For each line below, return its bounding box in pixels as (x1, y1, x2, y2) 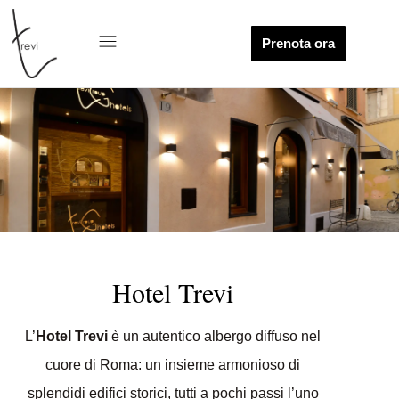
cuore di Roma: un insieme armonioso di (45, 356, 300, 372)
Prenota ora (261, 35, 335, 51)
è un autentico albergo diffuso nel (108, 328, 321, 344)
